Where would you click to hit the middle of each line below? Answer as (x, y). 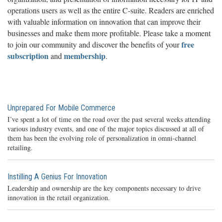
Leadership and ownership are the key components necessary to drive (104, 188)
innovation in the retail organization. (59, 197)
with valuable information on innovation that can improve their (104, 21)
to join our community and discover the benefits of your (94, 44)
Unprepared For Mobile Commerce (61, 108)
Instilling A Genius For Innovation (57, 176)
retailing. (20, 147)
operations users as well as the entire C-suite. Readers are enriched (111, 10)
